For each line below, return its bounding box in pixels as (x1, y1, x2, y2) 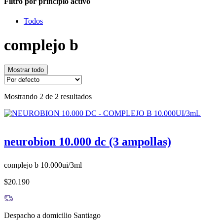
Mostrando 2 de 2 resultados (4, 92, 92, 101)
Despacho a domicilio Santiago (4, 211, 101, 220)
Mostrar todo (8, 66, 44, 74)
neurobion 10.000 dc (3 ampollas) (4, 135, 171, 148)
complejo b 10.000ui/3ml (4, 161, 82, 170)
